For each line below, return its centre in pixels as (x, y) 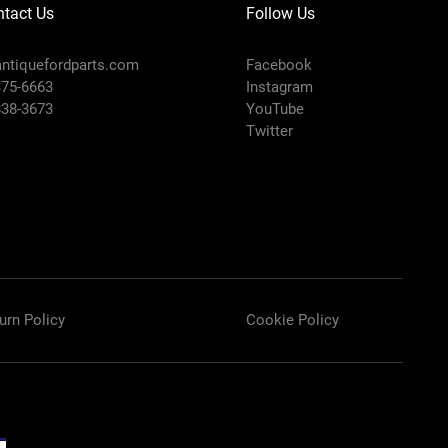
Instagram (279, 86)
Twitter (269, 130)
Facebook (278, 64)
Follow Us (280, 13)
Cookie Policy (292, 319)
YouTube (274, 108)
